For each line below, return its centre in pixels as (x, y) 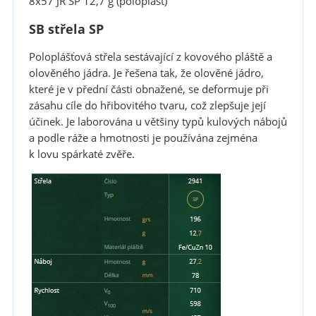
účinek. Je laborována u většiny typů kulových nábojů (158, 122)
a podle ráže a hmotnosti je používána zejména (143, 138)
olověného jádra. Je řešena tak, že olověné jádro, (146, 73)
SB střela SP (66, 29)
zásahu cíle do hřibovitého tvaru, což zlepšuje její (147, 106)
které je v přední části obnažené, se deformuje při (148, 90)
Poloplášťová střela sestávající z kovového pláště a (150, 57)
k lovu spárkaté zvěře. (81, 154)
